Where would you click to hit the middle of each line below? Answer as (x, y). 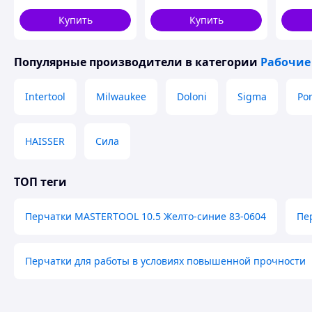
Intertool (45, 96)
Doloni (192, 96)
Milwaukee (121, 96)
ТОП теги (40, 182)
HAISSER (45, 141)
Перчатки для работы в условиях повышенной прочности (165, 261)
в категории (221, 62)
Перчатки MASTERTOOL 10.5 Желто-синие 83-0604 (146, 216)
